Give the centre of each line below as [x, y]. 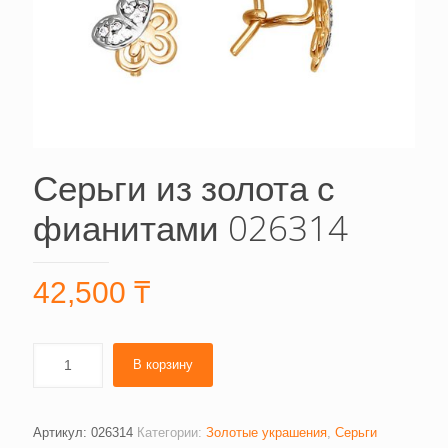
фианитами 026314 [190, 227]
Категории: [171, 432]
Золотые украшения [266, 432]
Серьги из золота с [184, 187]
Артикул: [62, 432]
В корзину [163, 364]
